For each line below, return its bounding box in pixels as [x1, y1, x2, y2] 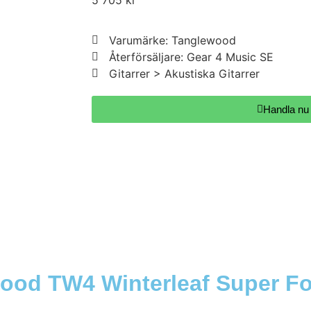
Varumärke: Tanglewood [109, 33, 236, 48]
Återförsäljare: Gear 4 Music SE [109, 50, 274, 65]
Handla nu [262, 103, 309, 116]
